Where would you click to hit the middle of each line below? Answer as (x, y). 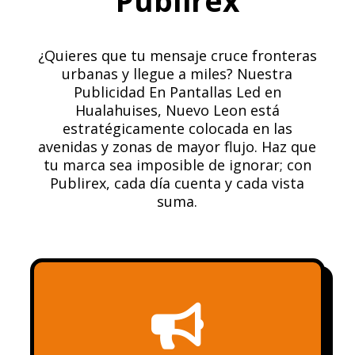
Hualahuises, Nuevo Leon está (177, 110)
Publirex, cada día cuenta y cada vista (177, 183)
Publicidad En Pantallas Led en (177, 92)
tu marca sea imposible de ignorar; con (177, 164)
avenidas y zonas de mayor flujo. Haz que (177, 146)
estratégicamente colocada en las (177, 128)
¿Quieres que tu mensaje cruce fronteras (177, 55)
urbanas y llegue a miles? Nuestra (177, 73)
